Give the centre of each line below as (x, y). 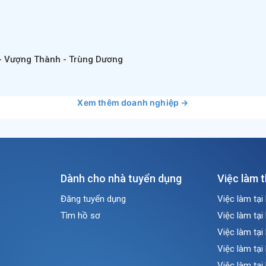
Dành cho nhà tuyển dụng (121, 178)
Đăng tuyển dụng (94, 199)
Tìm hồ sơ (81, 216)
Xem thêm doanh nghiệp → (133, 102)
